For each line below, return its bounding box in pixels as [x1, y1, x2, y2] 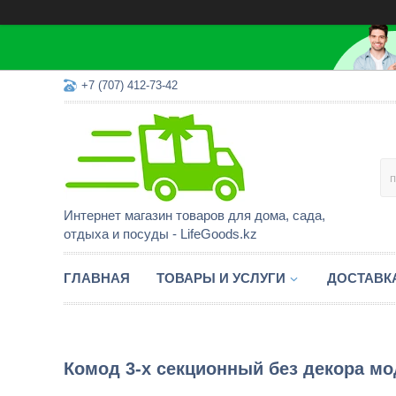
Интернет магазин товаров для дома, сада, [64, 208, 325, 223]
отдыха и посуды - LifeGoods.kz [64, 226, 257, 241]
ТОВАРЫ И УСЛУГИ [156, 270, 286, 286]
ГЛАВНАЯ [64, 270, 130, 286]
